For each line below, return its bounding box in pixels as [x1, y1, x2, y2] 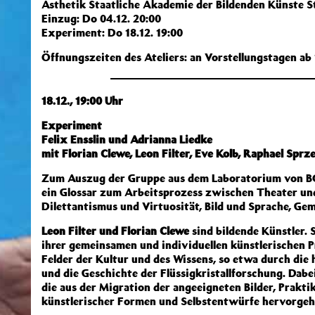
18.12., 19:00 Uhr [41, 94, 123, 108]
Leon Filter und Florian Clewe [41, 224, 189, 238]
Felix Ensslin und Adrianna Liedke [41, 132, 212, 146]
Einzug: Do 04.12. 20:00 [41, 11, 161, 25]
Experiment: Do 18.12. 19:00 [41, 25, 183, 39]
